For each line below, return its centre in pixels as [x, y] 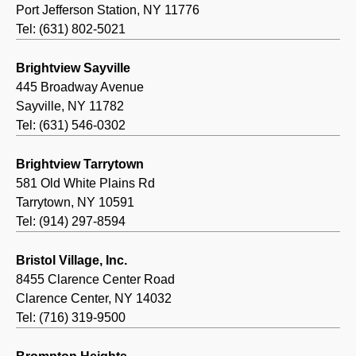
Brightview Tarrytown [80, 164]
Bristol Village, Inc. [72, 261]
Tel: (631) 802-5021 [71, 29]
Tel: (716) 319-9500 [71, 318]
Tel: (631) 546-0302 [71, 126]
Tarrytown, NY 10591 [75, 203]
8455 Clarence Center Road [95, 280]
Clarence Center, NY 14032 [94, 299]
